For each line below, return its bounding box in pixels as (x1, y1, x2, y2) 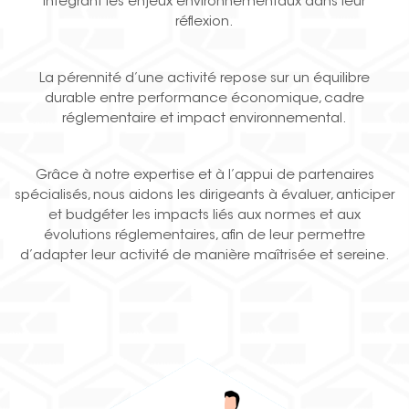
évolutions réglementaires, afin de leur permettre (44, 229, 365, 244)
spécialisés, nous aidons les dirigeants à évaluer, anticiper (14, 189, 395, 204)
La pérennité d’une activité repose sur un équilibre (39, 72, 370, 87)
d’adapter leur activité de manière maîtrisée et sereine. (19, 249, 390, 264)
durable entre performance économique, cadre (45, 92, 364, 107)
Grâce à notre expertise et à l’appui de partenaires (35, 169, 374, 184)
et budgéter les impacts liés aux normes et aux (48, 209, 361, 224)
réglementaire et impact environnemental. (62, 112, 347, 127)
